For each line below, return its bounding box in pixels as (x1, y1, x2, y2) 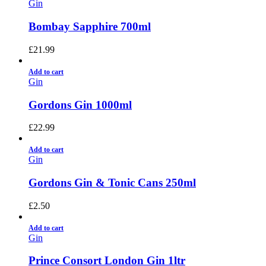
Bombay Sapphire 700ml (28, 20, 151, 33)
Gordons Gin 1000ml (28, 98, 132, 111)
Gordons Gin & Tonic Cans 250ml (28, 176, 196, 189)
